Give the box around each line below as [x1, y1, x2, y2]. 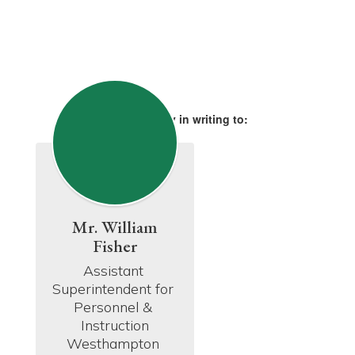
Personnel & [74, 298, 152, 316]
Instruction [81, 316, 149, 334]
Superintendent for [52, 280, 174, 298]
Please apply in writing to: [107, 111, 248, 127]
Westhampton [67, 334, 159, 353]
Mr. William [72, 216, 158, 239]
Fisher [93, 235, 137, 258]
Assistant [82, 261, 143, 280]
